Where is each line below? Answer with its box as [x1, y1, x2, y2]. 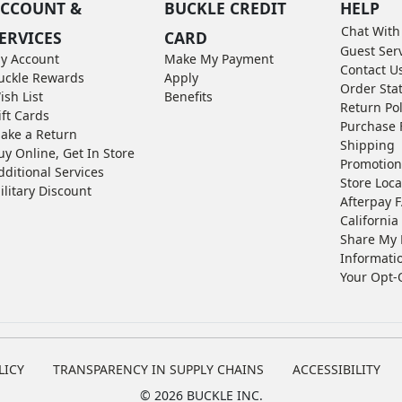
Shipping [339, 135, 395, 153]
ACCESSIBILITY [293, 360, 380, 378]
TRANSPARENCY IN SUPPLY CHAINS [53, 360, 264, 378]
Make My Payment [164, 50, 275, 67]
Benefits [164, 88, 214, 105]
